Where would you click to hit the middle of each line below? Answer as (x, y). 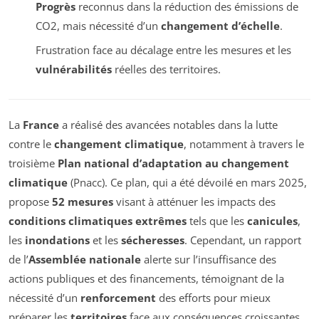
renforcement (118, 298)
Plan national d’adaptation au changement (173, 163)
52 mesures (83, 202)
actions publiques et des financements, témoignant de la (146, 279)
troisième (33, 163)
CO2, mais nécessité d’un (98, 25)
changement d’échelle (220, 25)
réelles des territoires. (166, 69)
